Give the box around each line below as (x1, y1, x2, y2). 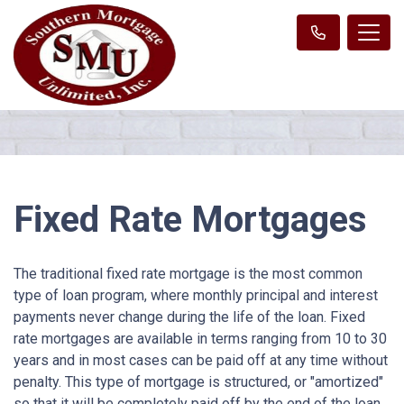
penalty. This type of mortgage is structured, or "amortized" (14, 372, 383, 390)
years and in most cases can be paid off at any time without (14, 351, 388, 369)
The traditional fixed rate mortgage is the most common (14, 264, 363, 282)
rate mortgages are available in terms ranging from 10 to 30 (14, 329, 387, 347)
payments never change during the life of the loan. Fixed (14, 308, 365, 326)
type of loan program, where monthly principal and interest (14, 286, 378, 304)
